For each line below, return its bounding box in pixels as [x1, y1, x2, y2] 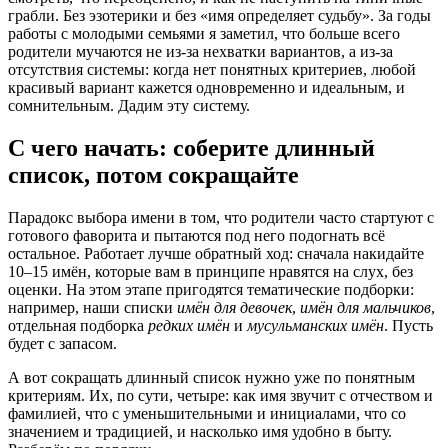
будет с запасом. [8, 334, 117, 352]
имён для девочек [177, 298, 292, 316]
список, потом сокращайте [8, 161, 299, 188]
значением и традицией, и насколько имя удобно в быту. [8, 422, 392, 440]
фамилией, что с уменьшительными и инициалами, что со [8, 404, 406, 422]
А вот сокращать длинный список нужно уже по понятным [8, 368, 415, 386]
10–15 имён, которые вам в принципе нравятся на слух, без [8, 262, 413, 280]
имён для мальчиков [300, 298, 431, 316]
